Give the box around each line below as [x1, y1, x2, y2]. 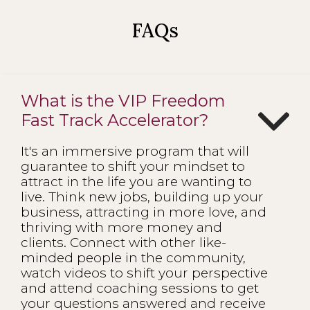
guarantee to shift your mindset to [21, 158, 245, 174]
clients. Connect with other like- [21, 234, 226, 250]
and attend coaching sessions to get [21, 280, 259, 296]
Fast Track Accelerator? [21, 109, 209, 130]
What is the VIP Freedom [21, 90, 226, 111]
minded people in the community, [21, 249, 246, 266]
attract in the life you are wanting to [21, 173, 252, 190]
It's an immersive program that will [21, 143, 249, 159]
